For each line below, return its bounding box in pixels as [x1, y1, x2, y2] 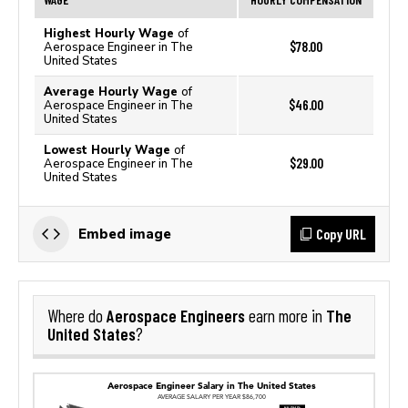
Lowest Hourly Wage [44, 143, 174, 157]
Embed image [78, 226, 171, 241]
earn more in [245, 306, 326, 326]
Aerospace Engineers [107, 305, 245, 326]
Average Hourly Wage [44, 85, 181, 98]
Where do [47, 306, 107, 326]
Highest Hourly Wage [44, 26, 178, 40]
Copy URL [316, 225, 366, 242]
